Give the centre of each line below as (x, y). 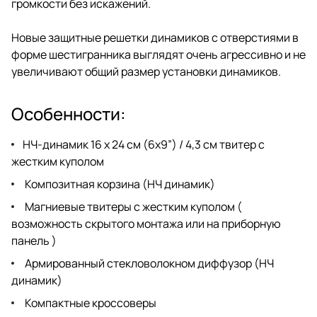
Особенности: (69, 113)
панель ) (34, 240)
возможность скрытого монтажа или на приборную (146, 223)
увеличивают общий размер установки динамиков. (146, 71)
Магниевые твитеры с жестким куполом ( (132, 206)
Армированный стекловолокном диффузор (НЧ (148, 263)
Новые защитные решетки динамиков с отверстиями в (155, 37)
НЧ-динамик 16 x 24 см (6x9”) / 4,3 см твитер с (144, 144)
